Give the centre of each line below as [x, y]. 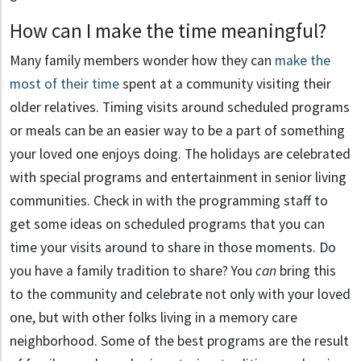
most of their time [64, 84]
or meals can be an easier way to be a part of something [177, 131]
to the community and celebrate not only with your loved [180, 295]
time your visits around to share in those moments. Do [173, 248]
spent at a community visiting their [225, 84]
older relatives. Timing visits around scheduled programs [180, 108]
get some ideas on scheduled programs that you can [167, 224]
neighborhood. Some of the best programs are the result [179, 341]
